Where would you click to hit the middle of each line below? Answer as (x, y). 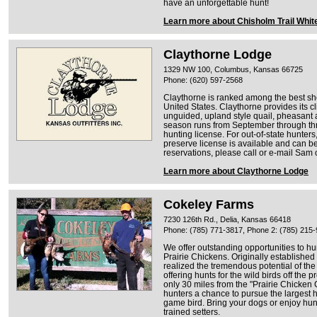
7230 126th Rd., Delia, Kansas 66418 (227, 219)
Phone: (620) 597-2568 (203, 80)
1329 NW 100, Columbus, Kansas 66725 (233, 69)
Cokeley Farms (209, 204)
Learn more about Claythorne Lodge (236, 171)
